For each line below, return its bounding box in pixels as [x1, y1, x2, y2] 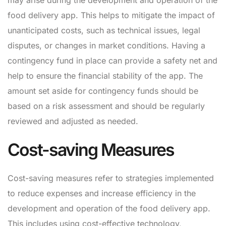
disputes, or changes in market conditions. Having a [8, 40, 205, 51]
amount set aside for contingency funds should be [8, 86, 198, 96]
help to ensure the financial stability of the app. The [8, 71, 203, 81]
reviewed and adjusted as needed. [8, 116, 138, 127]
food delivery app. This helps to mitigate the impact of [8, 10, 215, 21]
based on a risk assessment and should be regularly [8, 101, 205, 111]
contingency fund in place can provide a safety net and [8, 55, 217, 66]
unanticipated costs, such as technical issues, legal [8, 25, 200, 36]
